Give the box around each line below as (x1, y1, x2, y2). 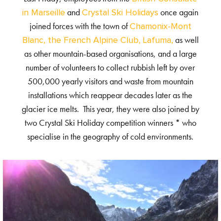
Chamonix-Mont (129, 22, 191, 32)
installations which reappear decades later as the (28, 90, 193, 101)
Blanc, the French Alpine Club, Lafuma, (22, 36, 173, 45)
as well (173, 35, 199, 46)
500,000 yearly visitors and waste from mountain (27, 76, 193, 87)
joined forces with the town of (29, 21, 130, 32)
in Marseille (22, 8, 66, 18)
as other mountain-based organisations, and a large (24, 49, 197, 60)
